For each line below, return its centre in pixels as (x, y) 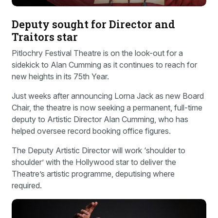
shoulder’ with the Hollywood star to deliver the (94, 162)
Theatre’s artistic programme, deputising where (93, 173)
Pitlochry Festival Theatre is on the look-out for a (97, 53)
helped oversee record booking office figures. (91, 131)
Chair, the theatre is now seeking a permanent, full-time (107, 107)
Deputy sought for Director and (93, 24)
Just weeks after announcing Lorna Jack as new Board (108, 96)
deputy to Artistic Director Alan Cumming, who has (100, 119)
